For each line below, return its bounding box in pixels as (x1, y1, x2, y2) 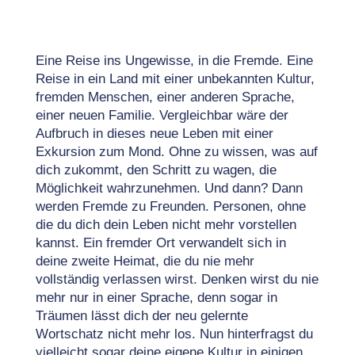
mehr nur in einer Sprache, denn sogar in (35, 290, 277, 305)
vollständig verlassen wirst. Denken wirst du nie (35, 272, 319, 287)
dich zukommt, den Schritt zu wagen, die (35, 162, 277, 177)
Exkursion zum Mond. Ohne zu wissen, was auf (35, 144, 318, 159)
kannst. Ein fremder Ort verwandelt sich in (35, 235, 286, 250)
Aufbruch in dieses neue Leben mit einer (35, 126, 273, 141)
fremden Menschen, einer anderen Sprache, (35, 90, 295, 105)
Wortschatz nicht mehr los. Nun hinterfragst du (35, 326, 313, 342)
